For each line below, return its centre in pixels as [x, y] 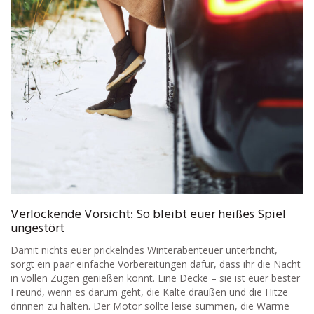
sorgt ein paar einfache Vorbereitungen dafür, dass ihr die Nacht [156, 264]
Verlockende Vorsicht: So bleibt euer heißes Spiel [148, 215]
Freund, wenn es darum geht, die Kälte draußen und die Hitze [149, 292]
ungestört [37, 229]
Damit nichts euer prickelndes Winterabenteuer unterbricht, [144, 250]
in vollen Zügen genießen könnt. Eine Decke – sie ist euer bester [155, 278]
